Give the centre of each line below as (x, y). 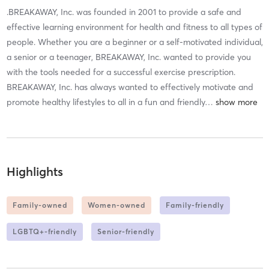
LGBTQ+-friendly (44, 231)
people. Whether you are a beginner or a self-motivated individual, (134, 42)
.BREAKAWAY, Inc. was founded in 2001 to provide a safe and (124, 12)
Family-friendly (195, 205)
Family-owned (40, 205)
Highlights (35, 171)
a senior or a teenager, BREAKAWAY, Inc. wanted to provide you (128, 57)
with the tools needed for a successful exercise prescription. (121, 72)
